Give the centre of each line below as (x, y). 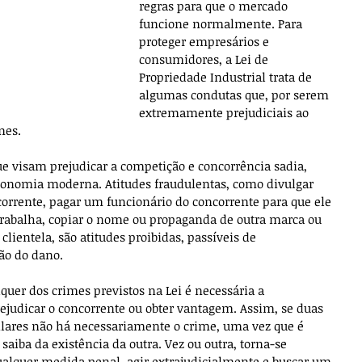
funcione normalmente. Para (222, 23)
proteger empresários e (206, 41)
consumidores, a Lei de (205, 59)
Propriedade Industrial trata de (227, 77)
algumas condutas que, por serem (236, 95)
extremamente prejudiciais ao (225, 112)
